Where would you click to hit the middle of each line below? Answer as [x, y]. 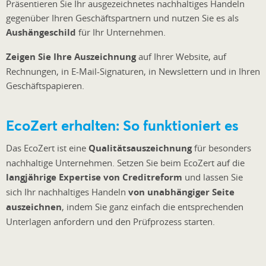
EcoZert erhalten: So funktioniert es [122, 126]
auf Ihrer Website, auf [181, 57]
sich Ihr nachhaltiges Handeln [67, 192]
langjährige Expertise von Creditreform [94, 178]
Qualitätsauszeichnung [140, 148]
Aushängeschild [41, 33]
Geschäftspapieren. [45, 86]
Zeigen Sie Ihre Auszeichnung [71, 57]
